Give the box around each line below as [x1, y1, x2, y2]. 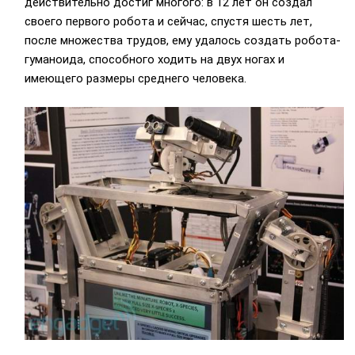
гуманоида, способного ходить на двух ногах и [24, 52, 284, 67]
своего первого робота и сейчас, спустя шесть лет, [24, 14, 312, 29]
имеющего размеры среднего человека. [24, 71, 246, 86]
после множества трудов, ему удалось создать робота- [24, 33, 341, 48]
